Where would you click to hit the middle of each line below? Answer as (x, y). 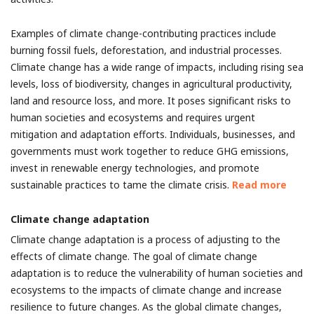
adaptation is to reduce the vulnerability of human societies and (157, 273)
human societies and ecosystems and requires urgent (133, 117)
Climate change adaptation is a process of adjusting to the (145, 239)
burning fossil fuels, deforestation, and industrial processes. (146, 50)
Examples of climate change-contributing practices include (143, 33)
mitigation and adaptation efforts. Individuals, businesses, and (153, 134)
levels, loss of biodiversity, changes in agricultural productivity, (151, 84)
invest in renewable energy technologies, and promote (135, 168)
